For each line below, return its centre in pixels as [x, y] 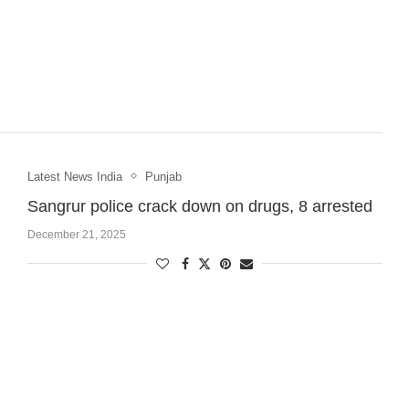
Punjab [163, 176]
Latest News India [74, 176]
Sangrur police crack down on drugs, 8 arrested [199, 206]
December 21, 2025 [76, 234]
